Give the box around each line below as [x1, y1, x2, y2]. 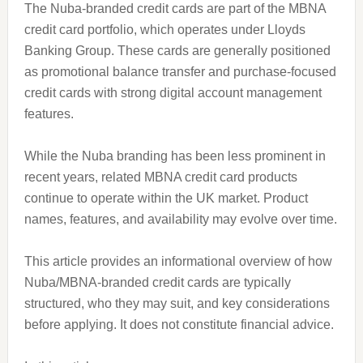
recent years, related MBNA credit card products [23, 170, 297, 184]
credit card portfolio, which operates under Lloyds [23, 23, 305, 36]
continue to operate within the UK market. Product [23, 191, 308, 205]
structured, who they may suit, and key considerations [23, 297, 330, 310]
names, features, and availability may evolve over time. [23, 212, 337, 226]
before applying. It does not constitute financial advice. [23, 318, 334, 331]
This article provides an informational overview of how [23, 254, 332, 268]
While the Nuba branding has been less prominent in [23, 149, 326, 163]
